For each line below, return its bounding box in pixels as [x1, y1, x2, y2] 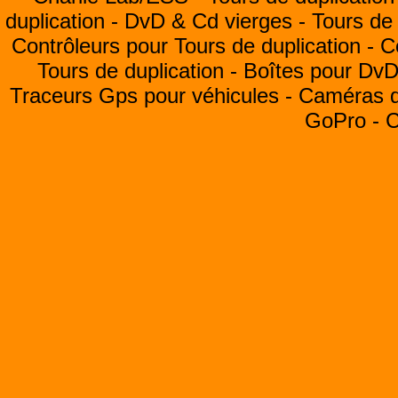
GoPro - [304, 108, 386, 132]
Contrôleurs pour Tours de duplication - [11, 34, 380, 58]
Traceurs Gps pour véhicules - [10, 84, 298, 107]
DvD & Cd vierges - [124, 9, 312, 33]
